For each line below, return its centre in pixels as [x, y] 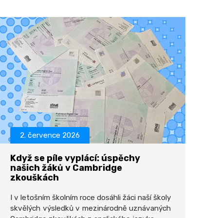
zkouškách [35, 178]
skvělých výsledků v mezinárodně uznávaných [91, 208]
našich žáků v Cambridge [66, 168]
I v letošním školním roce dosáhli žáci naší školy [91, 198]
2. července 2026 [50, 135]
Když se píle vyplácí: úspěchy [75, 158]
